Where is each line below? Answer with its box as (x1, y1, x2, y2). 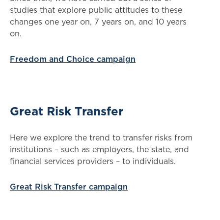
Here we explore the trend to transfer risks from (10, 132, 192, 143)
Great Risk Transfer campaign (10, 181, 128, 192)
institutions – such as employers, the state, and (10, 144, 189, 155)
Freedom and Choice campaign (10, 54, 136, 64)
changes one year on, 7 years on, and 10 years (10, 16, 187, 27)
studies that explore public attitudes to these (10, 4, 182, 15)
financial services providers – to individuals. (10, 156, 178, 166)
